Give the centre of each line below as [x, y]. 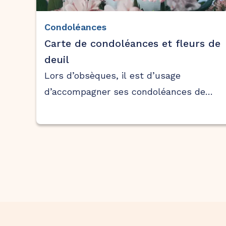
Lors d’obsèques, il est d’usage [112, 76]
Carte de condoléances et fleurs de [132, 44]
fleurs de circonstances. [97, 108]
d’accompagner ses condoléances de [125, 92]
